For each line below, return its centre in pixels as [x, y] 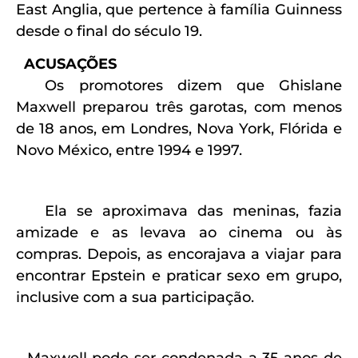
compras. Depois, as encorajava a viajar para [179, 254]
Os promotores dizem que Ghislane [179, 85]
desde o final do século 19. [115, 31]
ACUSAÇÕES [70, 64]
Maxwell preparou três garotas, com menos [179, 107]
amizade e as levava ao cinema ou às [179, 232]
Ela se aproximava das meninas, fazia [179, 211]
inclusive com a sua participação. [135, 297]
